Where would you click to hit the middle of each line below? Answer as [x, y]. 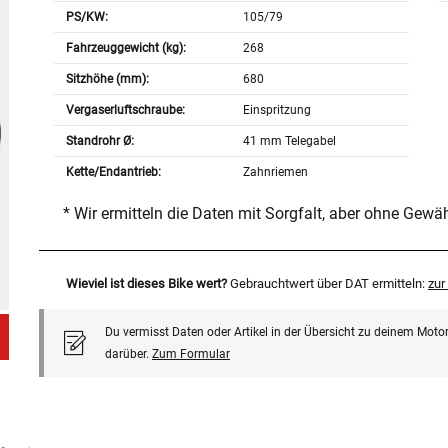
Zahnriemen [276, 172]
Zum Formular [190, 354]
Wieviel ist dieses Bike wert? [146, 284]
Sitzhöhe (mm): [107, 79]
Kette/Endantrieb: [113, 172]
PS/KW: [86, 17]
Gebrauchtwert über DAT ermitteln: [328, 284]
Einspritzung [277, 110]
